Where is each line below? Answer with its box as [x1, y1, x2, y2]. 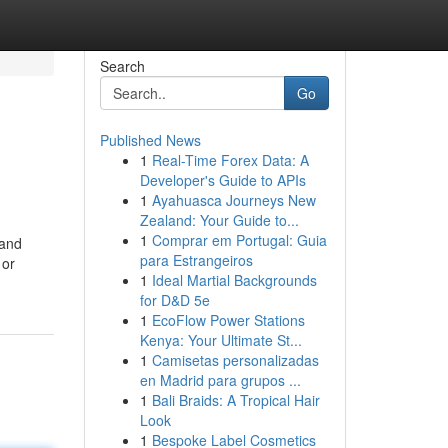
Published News [99, 130, 201, 150]
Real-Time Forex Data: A [151, 150, 309, 170]
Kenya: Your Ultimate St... [139, 330, 302, 350]
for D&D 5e [139, 290, 210, 310]
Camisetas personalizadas [151, 350, 319, 370]
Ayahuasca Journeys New [151, 190, 316, 210]
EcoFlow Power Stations [151, 310, 305, 330]
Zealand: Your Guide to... [139, 210, 299, 230]
